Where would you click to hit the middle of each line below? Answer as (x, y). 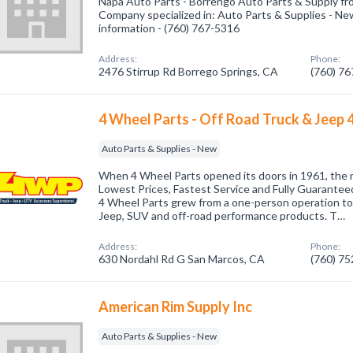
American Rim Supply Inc (176, 307)
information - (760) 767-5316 (169, 28)
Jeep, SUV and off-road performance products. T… (222, 216)
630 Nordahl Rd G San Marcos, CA (182, 259)
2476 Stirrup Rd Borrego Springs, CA (189, 71)
